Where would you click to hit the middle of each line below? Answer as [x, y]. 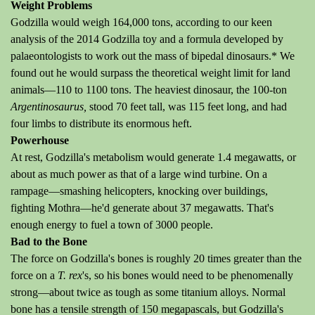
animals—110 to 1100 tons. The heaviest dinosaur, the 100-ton [149, 90]
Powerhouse [40, 140]
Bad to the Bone [49, 242]
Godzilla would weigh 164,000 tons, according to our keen [141, 22]
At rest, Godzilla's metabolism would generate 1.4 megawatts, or [153, 157]
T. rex [70, 275]
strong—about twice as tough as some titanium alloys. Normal [148, 292]
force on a [34, 275]
